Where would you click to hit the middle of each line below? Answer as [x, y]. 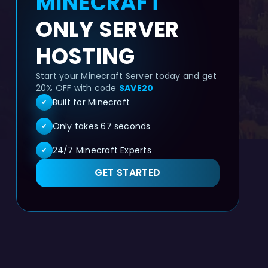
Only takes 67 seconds [101, 126]
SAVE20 [136, 88]
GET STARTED [128, 173]
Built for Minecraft [91, 102]
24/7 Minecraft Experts [102, 150]
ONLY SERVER [107, 30]
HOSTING [85, 57]
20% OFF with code [77, 88]
